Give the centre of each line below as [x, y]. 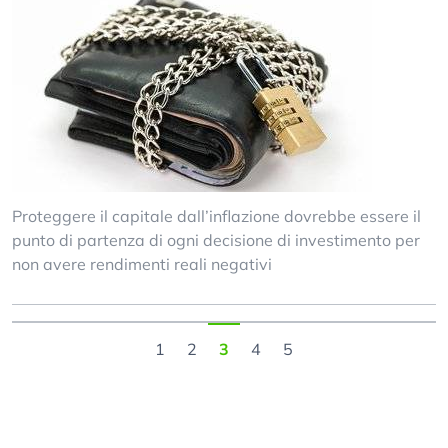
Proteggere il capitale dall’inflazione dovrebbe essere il [216, 216]
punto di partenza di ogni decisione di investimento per [216, 240]
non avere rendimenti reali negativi [142, 264]
